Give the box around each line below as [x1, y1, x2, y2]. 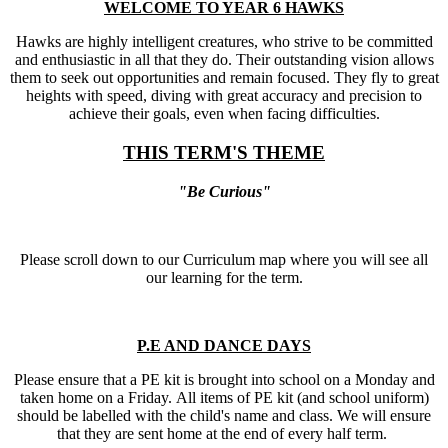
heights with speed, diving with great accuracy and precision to [26, 87, 422, 105]
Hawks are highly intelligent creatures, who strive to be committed [15, 33, 433, 51]
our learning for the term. [145, 268, 303, 286]
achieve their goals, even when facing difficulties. [68, 105, 380, 123]
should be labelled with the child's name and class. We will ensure [17, 406, 431, 424]
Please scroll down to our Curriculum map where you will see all [20, 250, 428, 268]
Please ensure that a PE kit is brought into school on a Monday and [13, 370, 435, 388]
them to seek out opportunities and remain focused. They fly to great [9, 69, 439, 87]
